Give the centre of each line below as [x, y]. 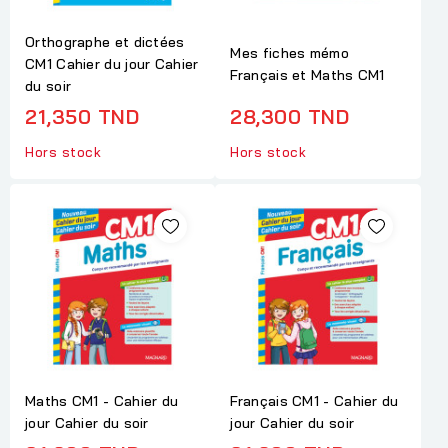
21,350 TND [82, 116]
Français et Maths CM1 [307, 74]
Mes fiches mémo [289, 52]
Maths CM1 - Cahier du [102, 401]
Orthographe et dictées [105, 41]
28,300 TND [290, 116]
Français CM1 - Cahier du [314, 401]
